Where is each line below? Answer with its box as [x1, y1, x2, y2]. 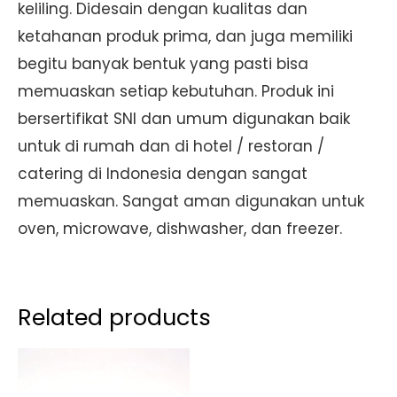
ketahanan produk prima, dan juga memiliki [18, 26, 353, 48]
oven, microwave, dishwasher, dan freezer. [18, 218, 342, 240]
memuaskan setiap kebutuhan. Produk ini [18, 81, 334, 103]
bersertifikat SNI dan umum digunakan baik [18, 108, 350, 130]
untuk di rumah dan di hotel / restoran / [18, 136, 324, 158]
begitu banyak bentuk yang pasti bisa [18, 53, 308, 75]
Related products [18, 301, 211, 334]
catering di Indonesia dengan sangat [18, 163, 307, 185]
